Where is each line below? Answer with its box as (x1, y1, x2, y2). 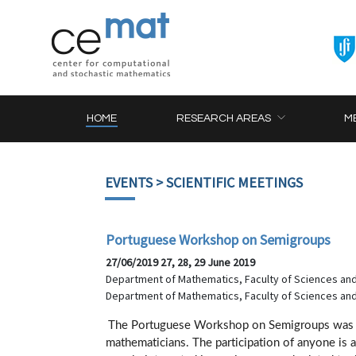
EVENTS (105, 173, 153, 192)
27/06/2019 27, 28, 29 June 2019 (106, 255, 257, 269)
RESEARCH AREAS (176, 113, 272, 124)
